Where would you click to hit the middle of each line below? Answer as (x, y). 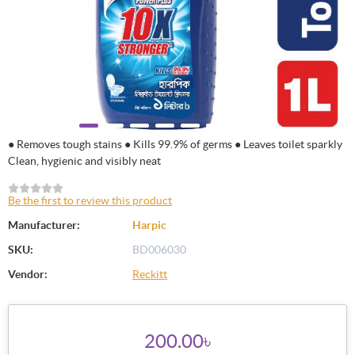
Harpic (149, 225)
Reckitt (150, 275)
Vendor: (28, 275)
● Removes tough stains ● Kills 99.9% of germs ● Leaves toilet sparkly (175, 144)
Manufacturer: (44, 225)
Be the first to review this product (90, 201)
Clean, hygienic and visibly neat (84, 160)
